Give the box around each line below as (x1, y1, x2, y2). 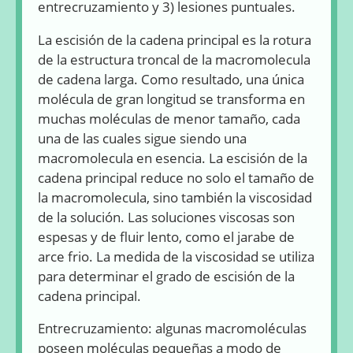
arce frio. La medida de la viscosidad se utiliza (38, 247, 314, 266)
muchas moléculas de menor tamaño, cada (38, 109, 300, 128)
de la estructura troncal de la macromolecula (38, 50, 310, 69)
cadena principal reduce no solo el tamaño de (38, 168, 314, 187)
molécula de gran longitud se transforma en (38, 89, 305, 108)
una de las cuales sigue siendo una (38, 128, 247, 147)
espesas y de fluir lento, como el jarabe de (38, 227, 295, 246)
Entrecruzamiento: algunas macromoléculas (38, 319, 307, 338)
